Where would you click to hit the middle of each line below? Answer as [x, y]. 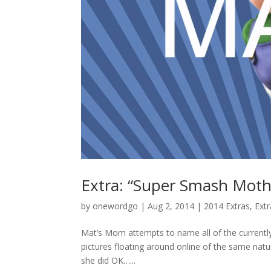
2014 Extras [227, 206]
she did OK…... [109, 261]
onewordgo [116, 206]
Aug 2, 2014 [171, 206]
